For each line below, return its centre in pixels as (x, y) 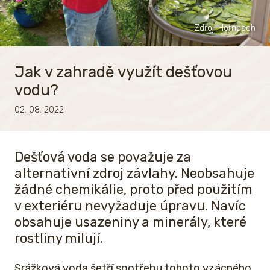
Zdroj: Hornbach (225, 28)
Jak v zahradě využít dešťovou (123, 72)
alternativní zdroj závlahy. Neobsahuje (134, 174)
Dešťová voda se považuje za (103, 157)
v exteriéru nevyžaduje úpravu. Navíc (130, 206)
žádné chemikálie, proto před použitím (133, 190)
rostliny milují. (59, 239)
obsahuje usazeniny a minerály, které (130, 222)
